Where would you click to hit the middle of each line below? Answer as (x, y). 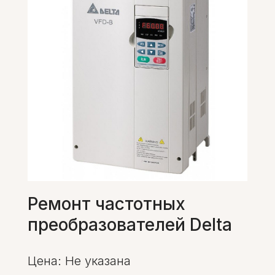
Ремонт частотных (107, 204)
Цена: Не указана (79, 261)
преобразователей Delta (130, 225)
